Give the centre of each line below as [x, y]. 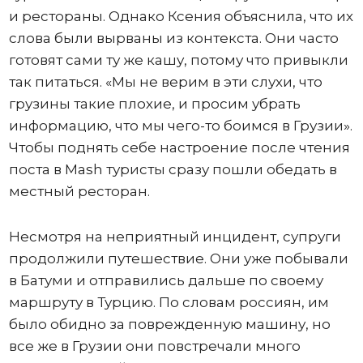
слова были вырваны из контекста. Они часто [173, 38]
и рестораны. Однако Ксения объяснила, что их [181, 17]
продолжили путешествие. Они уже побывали [178, 259]
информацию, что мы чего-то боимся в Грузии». [180, 126]
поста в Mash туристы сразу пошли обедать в [173, 170]
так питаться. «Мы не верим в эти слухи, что [165, 82]
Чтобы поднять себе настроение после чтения [179, 148]
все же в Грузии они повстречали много [154, 346]
